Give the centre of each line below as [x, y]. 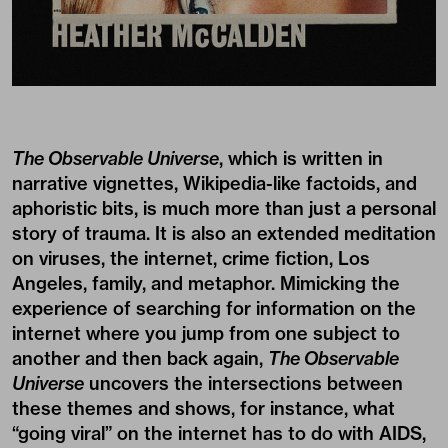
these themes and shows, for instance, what [203, 408]
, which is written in [301, 158]
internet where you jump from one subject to [206, 333]
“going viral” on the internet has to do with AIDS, [219, 433]
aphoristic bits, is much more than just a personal [224, 208]
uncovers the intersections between [243, 383]
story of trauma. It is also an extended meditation [224, 233]
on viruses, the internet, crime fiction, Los [191, 258]
